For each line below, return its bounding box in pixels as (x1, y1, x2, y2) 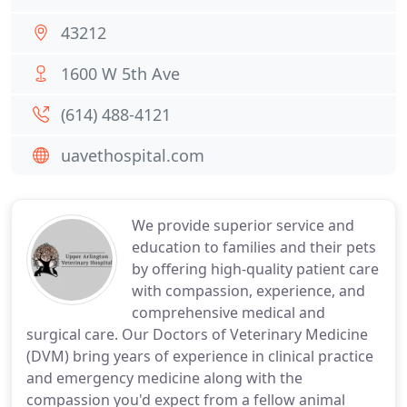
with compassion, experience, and (132, 281, 365, 301)
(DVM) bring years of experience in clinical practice (26, 346, 373, 366)
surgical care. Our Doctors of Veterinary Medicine (26, 324, 368, 344)
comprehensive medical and (132, 303, 325, 323)
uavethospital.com (61, 144, 204, 166)
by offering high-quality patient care (132, 259, 379, 279)
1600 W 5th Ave (61, 63, 180, 84)
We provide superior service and (132, 215, 354, 235)
